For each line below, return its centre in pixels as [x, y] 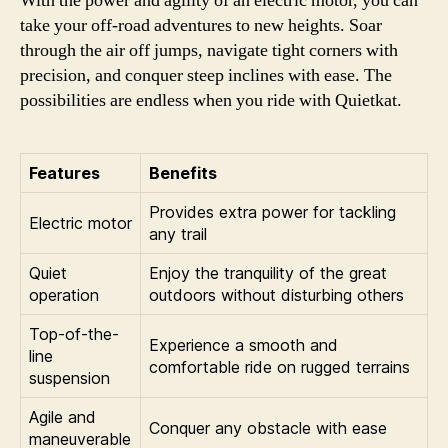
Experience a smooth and [243, 345]
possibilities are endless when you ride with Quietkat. [211, 100]
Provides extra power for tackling [272, 212]
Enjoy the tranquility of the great [268, 273]
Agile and [62, 417]
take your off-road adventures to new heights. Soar [201, 25]
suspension [69, 378]
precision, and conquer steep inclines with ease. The [206, 75]
